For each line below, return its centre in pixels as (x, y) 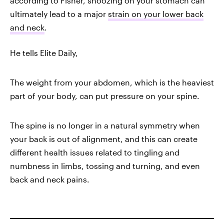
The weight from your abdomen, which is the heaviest (112, 82)
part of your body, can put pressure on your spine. (105, 96)
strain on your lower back (156, 14)
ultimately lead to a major (59, 14)
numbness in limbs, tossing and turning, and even (105, 166)
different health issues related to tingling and (95, 152)
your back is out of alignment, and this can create (104, 139)
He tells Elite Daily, (44, 53)
